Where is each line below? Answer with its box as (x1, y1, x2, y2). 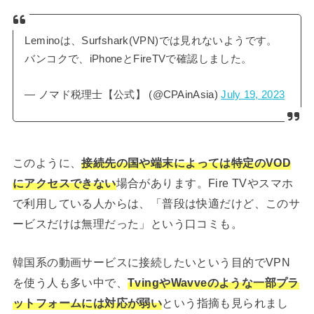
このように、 (12, 156, 82, 170)
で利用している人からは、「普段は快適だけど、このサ (12, 197, 301, 210)
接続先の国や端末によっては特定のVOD (81, 156, 292, 170)
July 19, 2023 (221, 88, 285, 100)
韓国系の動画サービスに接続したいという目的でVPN (12, 256, 291, 269)
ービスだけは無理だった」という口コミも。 (12, 217, 243, 231)
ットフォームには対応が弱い (12, 296, 163, 310)
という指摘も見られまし (162, 296, 289, 310)
